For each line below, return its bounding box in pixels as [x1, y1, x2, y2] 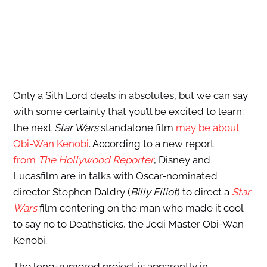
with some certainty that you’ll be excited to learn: [13, 105, 244, 118]
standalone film [98, 122, 176, 134]
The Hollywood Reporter [38, 154, 154, 166]
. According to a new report [88, 138, 214, 150]
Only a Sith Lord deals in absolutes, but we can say [13, 89, 248, 102]
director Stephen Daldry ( [13, 186, 131, 198]
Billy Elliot [130, 186, 177, 198]
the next [13, 122, 54, 134]
